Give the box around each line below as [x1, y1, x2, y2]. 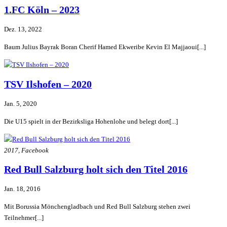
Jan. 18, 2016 [4, 185, 41, 193]
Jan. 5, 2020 [4, 99, 37, 107]
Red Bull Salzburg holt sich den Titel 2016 [4, 164, 187, 175]
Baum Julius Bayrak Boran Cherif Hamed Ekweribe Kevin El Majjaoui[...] [4, 43, 206, 51]
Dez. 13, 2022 [4, 25, 42, 33]
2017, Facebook [4, 146, 49, 154]
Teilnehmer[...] [4, 214, 44, 222]
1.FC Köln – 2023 [4, 5, 80, 16]
